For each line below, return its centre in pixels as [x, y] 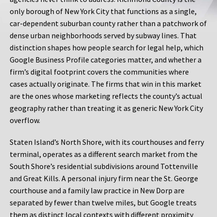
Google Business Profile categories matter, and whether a [106, 60]
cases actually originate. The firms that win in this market [106, 84]
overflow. [25, 120]
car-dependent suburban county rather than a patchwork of [108, 23]
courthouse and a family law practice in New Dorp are [97, 191]
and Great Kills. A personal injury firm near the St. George [104, 178]
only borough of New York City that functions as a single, [103, 11]
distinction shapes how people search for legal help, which [107, 48]
